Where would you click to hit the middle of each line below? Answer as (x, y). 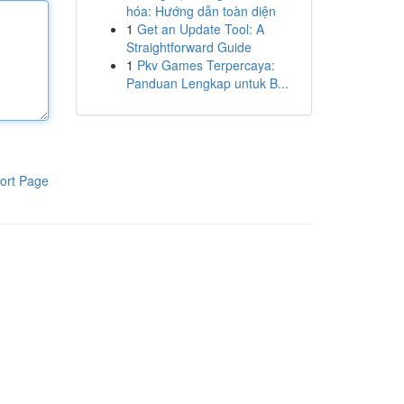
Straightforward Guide (188, 47)
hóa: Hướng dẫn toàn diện (201, 11)
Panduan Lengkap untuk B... (207, 83)
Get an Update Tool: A (200, 29)
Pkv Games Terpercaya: (206, 65)
